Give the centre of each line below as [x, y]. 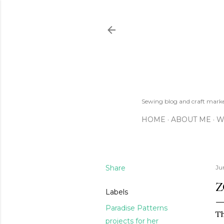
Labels [117, 192]
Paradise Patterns [136, 208]
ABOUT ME [191, 119]
